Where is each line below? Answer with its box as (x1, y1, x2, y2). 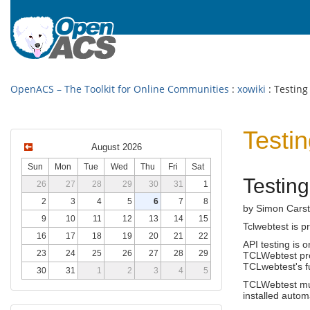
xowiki (237, 82, 266, 95)
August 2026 (91, 142, 142, 153)
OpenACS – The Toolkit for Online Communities (10, 82, 229, 95)
